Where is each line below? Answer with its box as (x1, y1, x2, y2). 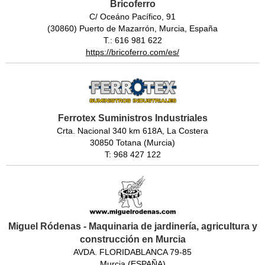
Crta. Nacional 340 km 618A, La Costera (57, 125, 208, 135)
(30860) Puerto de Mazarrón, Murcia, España (47, 23, 218, 33)
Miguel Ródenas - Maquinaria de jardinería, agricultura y (8, 221, 257, 231)
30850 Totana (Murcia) (90, 137, 175, 147)
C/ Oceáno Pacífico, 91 (89, 11, 176, 21)
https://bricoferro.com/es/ (86, 47, 179, 57)
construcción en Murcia (79, 234, 186, 244)
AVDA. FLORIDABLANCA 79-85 (73, 247, 192, 257)
